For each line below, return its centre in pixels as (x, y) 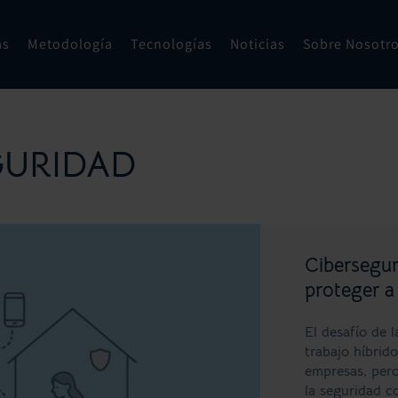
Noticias (258, 44)
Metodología (71, 44)
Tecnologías (172, 44)
